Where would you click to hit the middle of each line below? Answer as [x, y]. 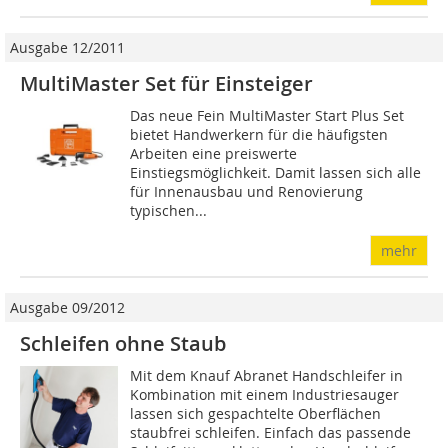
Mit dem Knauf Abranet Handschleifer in [267, 376]
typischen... [169, 211]
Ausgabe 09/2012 [67, 308]
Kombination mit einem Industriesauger [265, 395]
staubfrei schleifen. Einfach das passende [271, 433]
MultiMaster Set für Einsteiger [166, 84]
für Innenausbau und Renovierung [247, 192]
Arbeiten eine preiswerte [214, 154]
